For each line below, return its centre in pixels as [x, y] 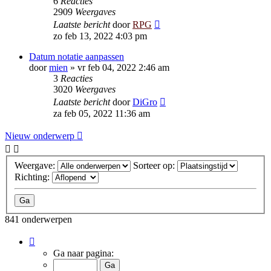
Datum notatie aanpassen [77, 57]
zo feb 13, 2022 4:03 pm [100, 36]
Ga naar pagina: [83, 253]
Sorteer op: [155, 165]
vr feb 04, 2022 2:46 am [123, 67]
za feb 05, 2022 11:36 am [102, 113]
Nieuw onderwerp [40, 136]
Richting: [33, 177]
